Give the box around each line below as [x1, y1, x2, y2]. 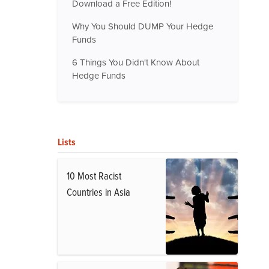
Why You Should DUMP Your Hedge [72, 20, 213, 32]
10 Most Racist [67, 169, 121, 183]
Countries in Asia [67, 185, 130, 199]
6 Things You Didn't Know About [72, 56, 199, 68]
